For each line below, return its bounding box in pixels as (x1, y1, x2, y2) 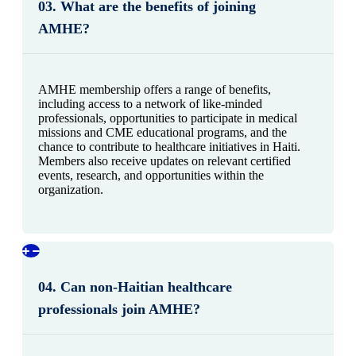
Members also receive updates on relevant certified (38, 153, 291, 168)
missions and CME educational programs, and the (38, 125, 287, 139)
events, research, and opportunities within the (38, 168, 264, 182)
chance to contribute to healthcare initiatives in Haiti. (38, 139, 300, 153)
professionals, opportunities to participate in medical (38, 110, 297, 125)
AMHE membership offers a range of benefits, (38, 82, 271, 96)
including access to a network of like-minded (38, 96, 262, 110)
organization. (38, 182, 103, 196)
